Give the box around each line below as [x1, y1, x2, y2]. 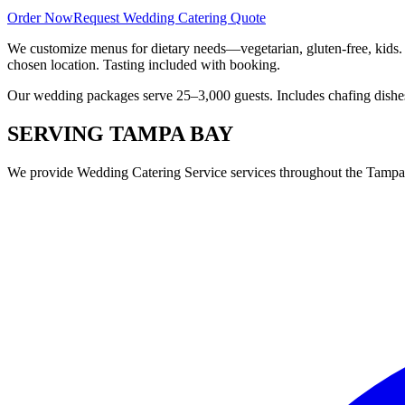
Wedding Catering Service [77, 164, 227, 180]
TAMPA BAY [109, 122, 233, 146]
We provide [7, 164, 77, 180]
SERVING [7, 122, 109, 146]
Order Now [7, 10, 73, 26]
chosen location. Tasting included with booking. [7, 57, 280, 73]
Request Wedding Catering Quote [73, 10, 266, 26]
